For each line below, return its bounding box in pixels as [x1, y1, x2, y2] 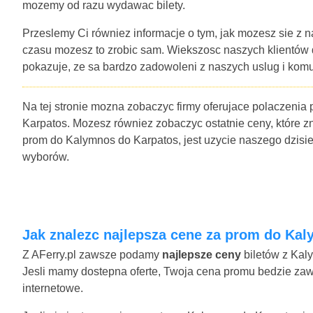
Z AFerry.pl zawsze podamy [22, 248, 162, 261]
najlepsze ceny [162, 248, 241, 261]
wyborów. [22, 150, 69, 163]
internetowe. [22, 282, 83, 294]
